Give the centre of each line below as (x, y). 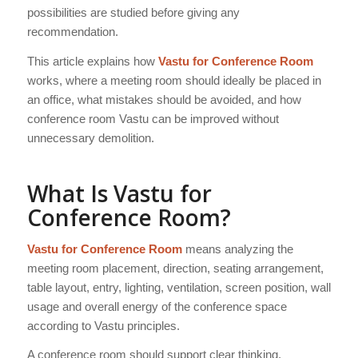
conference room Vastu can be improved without (153, 118)
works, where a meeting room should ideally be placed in (174, 80)
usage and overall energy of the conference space (157, 306)
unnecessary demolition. (90, 137)
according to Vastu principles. (103, 325)
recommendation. (72, 32)
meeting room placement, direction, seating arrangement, (175, 268)
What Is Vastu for (119, 193)
